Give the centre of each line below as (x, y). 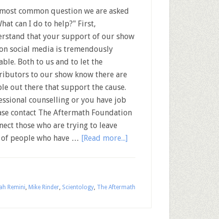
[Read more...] (104, 138)
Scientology (78, 187)
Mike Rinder (44, 187)
